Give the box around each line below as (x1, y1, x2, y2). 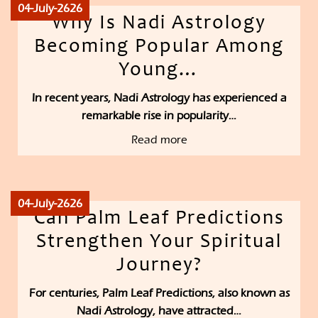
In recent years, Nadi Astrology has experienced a (31, 91, 287, 105)
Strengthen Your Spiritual (36, 233, 282, 253)
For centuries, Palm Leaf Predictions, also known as (28, 286, 290, 300)
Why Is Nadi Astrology (52, 14, 266, 35)
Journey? (116, 256, 202, 277)
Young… (118, 61, 200, 82)
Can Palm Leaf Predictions (33, 209, 285, 230)
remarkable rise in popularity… (82, 109, 236, 123)
